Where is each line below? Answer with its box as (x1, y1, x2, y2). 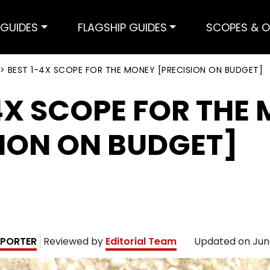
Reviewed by (43, 234, 105, 248)
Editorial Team (105, 234, 177, 248)
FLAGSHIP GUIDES (77, 19, 167, 35)
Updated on (194, 234, 253, 248)
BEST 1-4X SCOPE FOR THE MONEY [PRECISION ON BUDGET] (7, 64, 263, 76)
